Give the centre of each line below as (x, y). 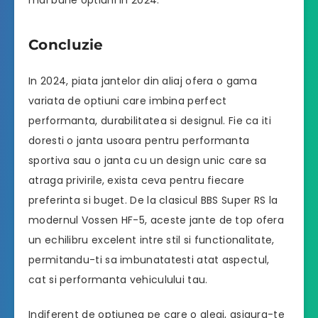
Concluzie (66, 44)
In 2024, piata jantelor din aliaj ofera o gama (143, 81)
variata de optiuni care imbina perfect (128, 101)
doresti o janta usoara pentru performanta (139, 141)
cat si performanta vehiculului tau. (118, 280)
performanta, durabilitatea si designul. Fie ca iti (150, 121)
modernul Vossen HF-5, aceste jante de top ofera (157, 220)
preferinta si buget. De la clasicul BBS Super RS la (153, 201)
